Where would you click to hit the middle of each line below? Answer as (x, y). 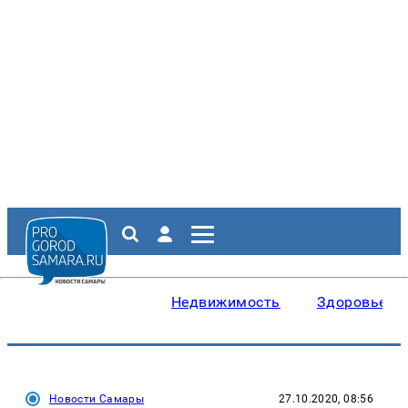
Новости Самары (97, 399)
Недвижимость (226, 302)
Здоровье (352, 302)
